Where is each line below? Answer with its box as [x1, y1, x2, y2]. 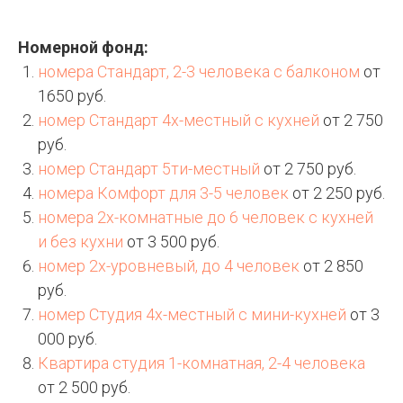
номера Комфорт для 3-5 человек [38, 184, 289, 203]
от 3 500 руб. [123, 232, 219, 252]
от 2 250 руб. [289, 184, 385, 203]
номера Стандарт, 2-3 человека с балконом [38, 62, 360, 82]
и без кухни [38, 232, 123, 252]
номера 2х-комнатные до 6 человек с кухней [38, 208, 373, 228]
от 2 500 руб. [38, 378, 130, 398]
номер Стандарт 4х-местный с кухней [38, 111, 319, 130]
